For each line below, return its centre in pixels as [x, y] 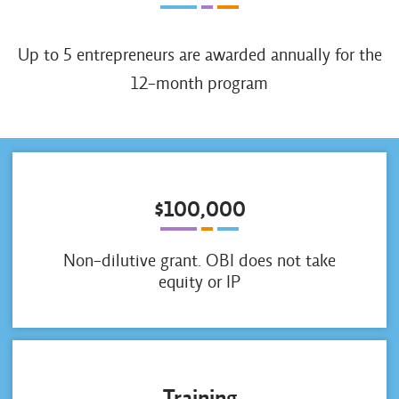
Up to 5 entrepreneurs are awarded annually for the [199, 54]
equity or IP [199, 281]
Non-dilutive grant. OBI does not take [199, 260]
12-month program [199, 83]
